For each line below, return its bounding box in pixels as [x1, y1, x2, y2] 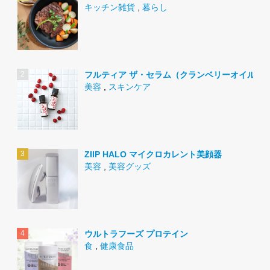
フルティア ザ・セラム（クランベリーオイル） [84, 69, 264, 80]
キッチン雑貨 [84, 2, 135, 12]
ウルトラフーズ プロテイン [84, 228, 188, 239]
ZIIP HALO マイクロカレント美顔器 [84, 149, 222, 159]
